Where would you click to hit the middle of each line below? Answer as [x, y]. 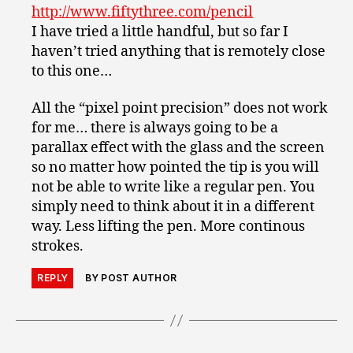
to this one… [72, 71]
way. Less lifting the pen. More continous [169, 227]
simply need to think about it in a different [173, 207]
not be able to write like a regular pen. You [173, 188]
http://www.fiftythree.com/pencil [143, 12]
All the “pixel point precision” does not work [180, 109]
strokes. [58, 247]
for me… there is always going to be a [155, 128]
